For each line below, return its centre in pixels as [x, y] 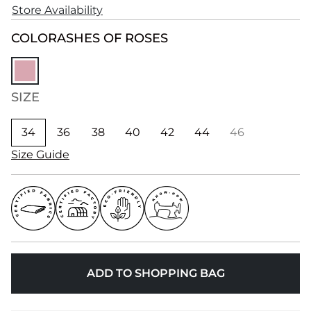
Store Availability [57, 10]
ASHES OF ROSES [112, 38]
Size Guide [40, 154]
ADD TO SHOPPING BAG [155, 273]
